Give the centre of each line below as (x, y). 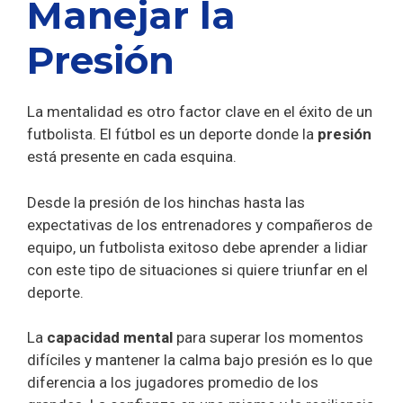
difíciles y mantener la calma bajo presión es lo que (200, 360)
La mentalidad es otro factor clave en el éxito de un (200, 112)
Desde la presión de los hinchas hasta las (166, 202)
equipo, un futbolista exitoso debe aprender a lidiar (197, 247)
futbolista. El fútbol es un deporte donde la (172, 134)
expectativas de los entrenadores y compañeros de (200, 224)
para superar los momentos (270, 338)
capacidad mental (112, 338)
